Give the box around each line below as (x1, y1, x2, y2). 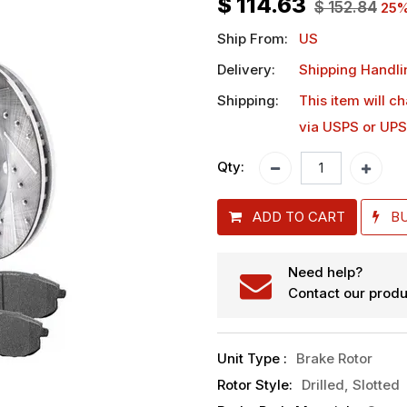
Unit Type (217, 350, 283, 368)
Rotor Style (217, 376, 289, 394)
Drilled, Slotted (301, 376, 400, 394)
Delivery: (217, 60, 275, 78)
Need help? (288, 263, 362, 282)
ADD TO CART (253, 207, 345, 225)
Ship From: (217, 29, 288, 47)
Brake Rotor (295, 350, 372, 368)
